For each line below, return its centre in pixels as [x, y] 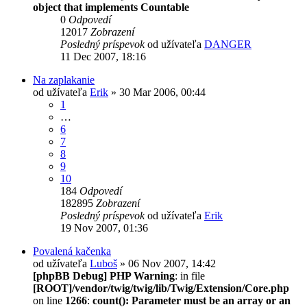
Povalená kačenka [72, 251]
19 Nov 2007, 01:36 [104, 228]
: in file [190, 275]
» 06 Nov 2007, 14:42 [167, 263]
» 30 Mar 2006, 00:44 [157, 92]
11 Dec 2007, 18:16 [103, 56]
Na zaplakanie [64, 79]
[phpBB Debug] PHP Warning [104, 275]
